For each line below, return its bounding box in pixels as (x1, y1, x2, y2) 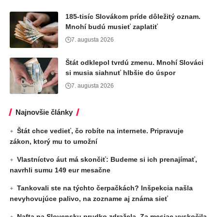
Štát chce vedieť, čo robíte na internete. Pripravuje (17, 126, 184, 135)
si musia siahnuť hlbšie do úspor (65, 68, 175, 77)
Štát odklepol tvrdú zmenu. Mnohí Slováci (65, 58, 203, 66)
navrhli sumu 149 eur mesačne (10, 166, 110, 174)
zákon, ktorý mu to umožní (10, 137, 97, 145)
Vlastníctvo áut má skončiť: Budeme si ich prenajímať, (17, 155, 198, 163)
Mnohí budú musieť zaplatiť (65, 22, 158, 31)
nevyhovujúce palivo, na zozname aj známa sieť (10, 194, 168, 202)
